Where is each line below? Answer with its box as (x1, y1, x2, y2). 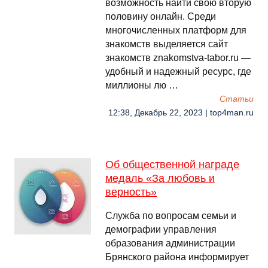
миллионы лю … (105, 80, 178, 90)
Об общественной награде (105, 159, 239, 170)
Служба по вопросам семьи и (105, 211, 236, 221)
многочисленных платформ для (105, 25, 246, 35)
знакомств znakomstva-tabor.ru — (105, 53, 251, 63)
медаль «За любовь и (105, 172, 215, 184)
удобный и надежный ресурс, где (105, 66, 251, 77)
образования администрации (105, 238, 235, 248)
